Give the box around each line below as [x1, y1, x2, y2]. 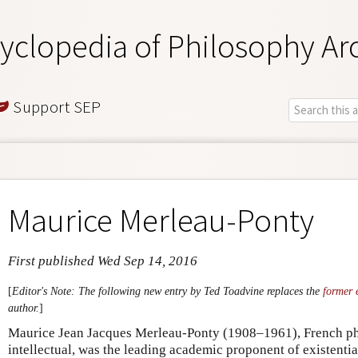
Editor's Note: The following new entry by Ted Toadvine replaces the [12, 284, 323, 297]
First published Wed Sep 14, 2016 [8, 253, 197, 269]
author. [8, 301, 39, 314]
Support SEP [9, 95, 101, 117]
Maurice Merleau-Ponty [8, 198, 314, 241]
